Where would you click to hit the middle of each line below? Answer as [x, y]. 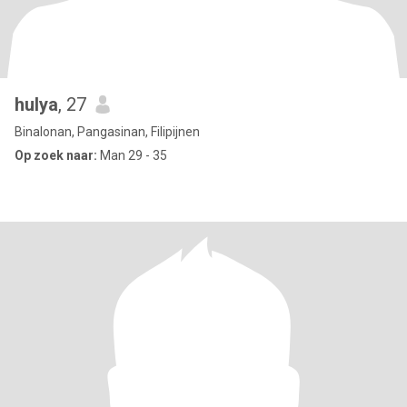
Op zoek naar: [56, 155]
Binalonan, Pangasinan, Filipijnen [107, 132]
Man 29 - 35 [132, 155]
